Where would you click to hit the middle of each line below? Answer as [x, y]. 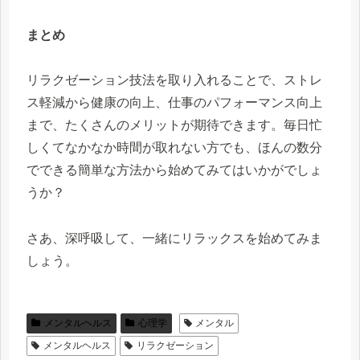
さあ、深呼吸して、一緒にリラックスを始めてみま [174, 239]
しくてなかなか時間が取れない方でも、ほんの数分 [174, 148]
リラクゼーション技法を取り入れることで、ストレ [174, 80]
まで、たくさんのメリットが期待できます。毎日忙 [174, 125]
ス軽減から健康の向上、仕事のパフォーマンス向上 [174, 103]
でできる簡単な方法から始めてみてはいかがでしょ [174, 170]
